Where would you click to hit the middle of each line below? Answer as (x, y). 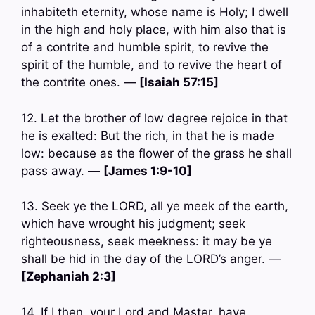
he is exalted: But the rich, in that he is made (148, 135)
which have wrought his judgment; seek (133, 224)
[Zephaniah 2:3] (69, 277)
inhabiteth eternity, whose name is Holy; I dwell (155, 12)
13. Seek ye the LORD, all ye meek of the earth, (155, 206)
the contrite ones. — (80, 83)
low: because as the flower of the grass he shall (156, 153)
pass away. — (62, 171)
